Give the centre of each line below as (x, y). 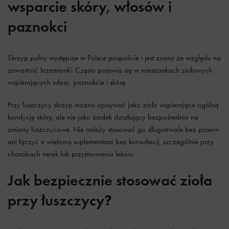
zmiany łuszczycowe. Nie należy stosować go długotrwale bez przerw (113, 129)
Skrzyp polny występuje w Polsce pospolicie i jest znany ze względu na (114, 58)
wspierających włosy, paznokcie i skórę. (67, 82)
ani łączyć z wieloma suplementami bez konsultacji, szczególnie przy (111, 142)
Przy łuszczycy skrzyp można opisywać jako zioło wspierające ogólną (113, 105)
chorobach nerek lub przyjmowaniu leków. (71, 154)
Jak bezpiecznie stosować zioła (110, 180)
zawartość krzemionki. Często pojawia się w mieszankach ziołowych (110, 70)
